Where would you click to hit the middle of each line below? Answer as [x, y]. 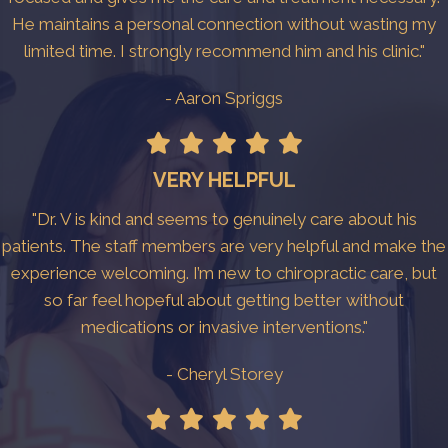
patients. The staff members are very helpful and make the [224, 246]
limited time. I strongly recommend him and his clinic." [224, 51]
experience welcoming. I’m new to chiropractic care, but [224, 273]
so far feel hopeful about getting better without [224, 300]
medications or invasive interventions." [224, 327]
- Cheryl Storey [224, 374]
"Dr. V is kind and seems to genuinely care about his [224, 219]
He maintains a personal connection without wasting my [224, 24]
